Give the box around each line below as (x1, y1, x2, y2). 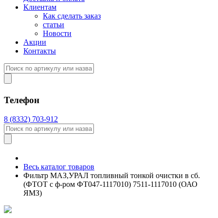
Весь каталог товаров (23, 162, 94, 171)
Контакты (23, 47, 56, 55)
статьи (43, 20, 64, 29)
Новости (43, 29, 72, 38)
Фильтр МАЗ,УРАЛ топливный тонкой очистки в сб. (23, 171, 200, 180)
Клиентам (23, 3, 56, 12)
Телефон (4, 95, 39, 106)
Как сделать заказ (43, 12, 101, 20)
